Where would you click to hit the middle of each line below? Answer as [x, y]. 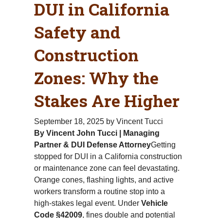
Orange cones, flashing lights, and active [104, 180]
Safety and [77, 32]
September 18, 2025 [69, 121]
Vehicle [154, 203]
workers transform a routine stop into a [100, 191]
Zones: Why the [96, 77]
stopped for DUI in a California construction [108, 156]
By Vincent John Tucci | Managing [97, 133]
